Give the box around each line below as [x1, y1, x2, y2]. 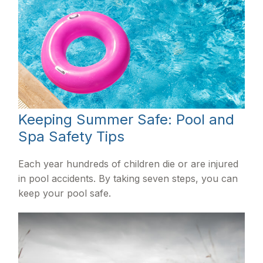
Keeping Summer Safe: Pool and [18, 110, 235, 128]
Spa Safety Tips [18, 127, 125, 145]
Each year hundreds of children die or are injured [18, 157, 239, 170]
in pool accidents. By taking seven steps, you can [18, 172, 238, 184]
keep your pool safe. [18, 187, 112, 199]
